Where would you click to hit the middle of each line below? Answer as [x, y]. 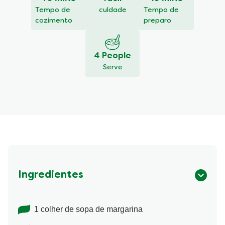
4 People [113, 57]
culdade [113, 11]
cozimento [54, 21]
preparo [157, 21]
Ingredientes [51, 176]
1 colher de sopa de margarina [88, 209]
